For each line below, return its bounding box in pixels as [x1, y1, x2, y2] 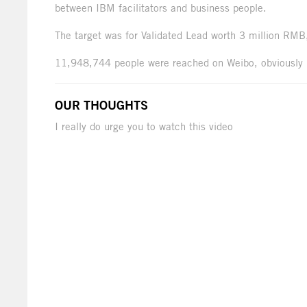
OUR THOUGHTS [55, 97, 148, 113]
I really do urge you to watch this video [55, 120, 233, 133]
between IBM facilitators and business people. [55, 1, 267, 14]
